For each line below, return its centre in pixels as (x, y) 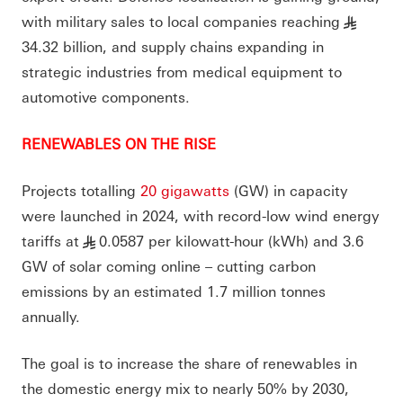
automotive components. (108, 96)
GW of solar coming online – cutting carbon (169, 265)
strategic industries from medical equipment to (182, 71)
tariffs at (50, 240)
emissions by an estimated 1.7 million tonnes (174, 291)
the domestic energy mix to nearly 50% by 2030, (185, 388)
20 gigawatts (185, 190)
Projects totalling (81, 190)
